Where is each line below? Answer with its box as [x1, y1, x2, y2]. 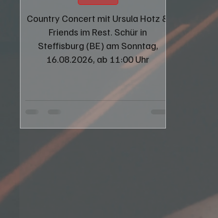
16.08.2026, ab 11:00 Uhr [46, 52, 150, 65]
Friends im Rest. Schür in [49, 25, 147, 38]
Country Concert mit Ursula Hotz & [27, 11, 169, 24]
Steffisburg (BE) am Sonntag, [37, 38, 158, 52]
